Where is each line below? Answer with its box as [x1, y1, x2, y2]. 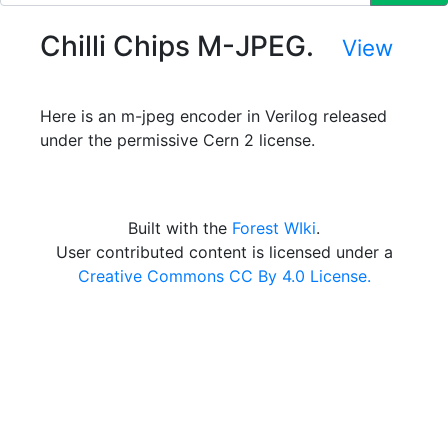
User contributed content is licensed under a [55, 242, 393, 262]
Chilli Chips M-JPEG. [40, 29, 342, 63]
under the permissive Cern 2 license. [40, 130, 315, 150]
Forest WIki [232, 218, 316, 238]
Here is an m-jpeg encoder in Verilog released [40, 106, 387, 126]
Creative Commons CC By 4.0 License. [77, 266, 371, 286]
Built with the [128, 218, 232, 238]
